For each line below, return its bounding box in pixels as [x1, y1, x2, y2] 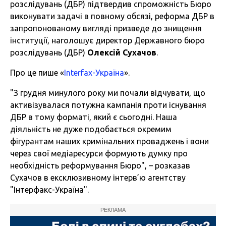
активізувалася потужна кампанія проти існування [10, 100, 206, 110]
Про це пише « [10, 68, 64, 78]
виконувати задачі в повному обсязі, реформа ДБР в [10, 12, 214, 21]
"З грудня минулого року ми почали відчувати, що [10, 88, 205, 98]
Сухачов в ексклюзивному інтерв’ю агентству [10, 173, 186, 183]
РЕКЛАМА [100, 207, 126, 213]
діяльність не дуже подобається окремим [10, 125, 172, 134]
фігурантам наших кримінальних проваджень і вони [10, 137, 209, 146]
